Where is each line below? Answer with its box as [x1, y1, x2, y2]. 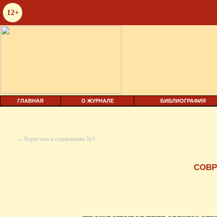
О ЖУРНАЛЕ [81, 98, 114, 104]
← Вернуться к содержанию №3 [17, 136, 95, 142]
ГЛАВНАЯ [17, 98, 44, 104]
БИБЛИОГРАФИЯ [160, 98, 206, 104]
